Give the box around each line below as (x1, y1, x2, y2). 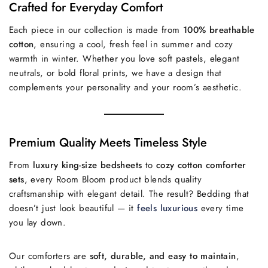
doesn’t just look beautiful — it (9, 202, 138, 215)
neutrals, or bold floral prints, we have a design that (9, 66, 222, 80)
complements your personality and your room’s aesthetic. (9, 81, 242, 94)
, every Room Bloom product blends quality (24, 173, 202, 186)
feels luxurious (137, 202, 198, 215)
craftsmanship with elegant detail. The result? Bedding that (9, 187, 249, 200)
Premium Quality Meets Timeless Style (9, 134, 207, 151)
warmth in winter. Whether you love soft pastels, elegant (9, 52, 240, 65)
